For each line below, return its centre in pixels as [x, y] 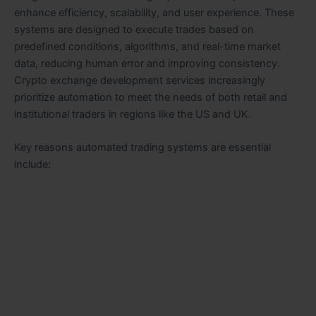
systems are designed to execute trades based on [134, 29]
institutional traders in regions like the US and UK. [133, 114]
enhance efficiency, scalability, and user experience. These [154, 12]
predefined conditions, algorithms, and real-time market [147, 46]
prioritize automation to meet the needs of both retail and [151, 97]
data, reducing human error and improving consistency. [147, 63]
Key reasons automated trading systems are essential [142, 148]
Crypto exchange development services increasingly [140, 80]
